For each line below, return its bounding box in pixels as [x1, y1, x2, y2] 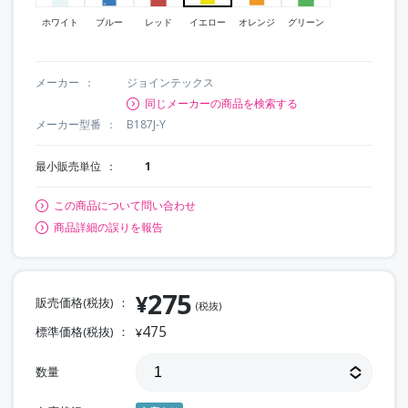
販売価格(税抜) [36, 293, 113, 311]
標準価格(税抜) [36, 322, 113, 340]
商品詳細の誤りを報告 [54, 219, 163, 235]
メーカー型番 [36, 116, 101, 132]
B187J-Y [127, 116, 166, 132]
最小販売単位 [36, 158, 101, 174]
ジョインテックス [127, 74, 214, 90]
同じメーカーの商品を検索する [145, 95, 298, 111]
